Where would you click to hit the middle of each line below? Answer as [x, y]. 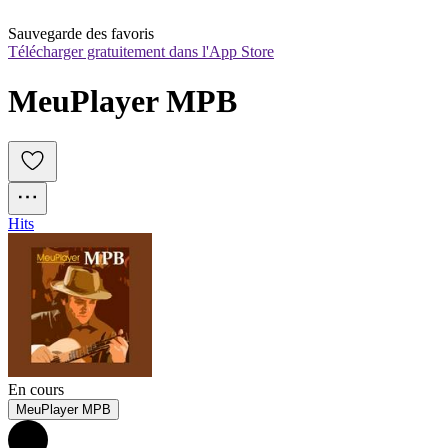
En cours [36, 390]
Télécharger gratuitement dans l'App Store [141, 52]
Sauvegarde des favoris [81, 34]
